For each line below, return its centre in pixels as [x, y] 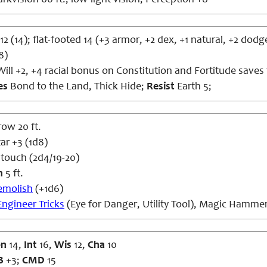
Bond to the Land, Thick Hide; [77, 87]
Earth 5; [193, 87]
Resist [161, 87]
